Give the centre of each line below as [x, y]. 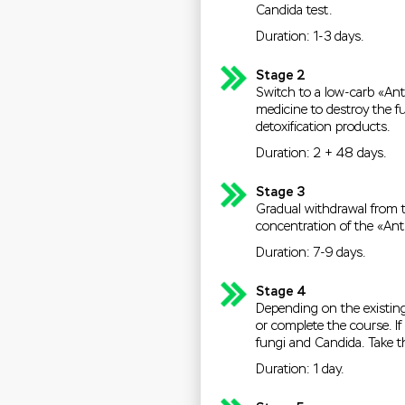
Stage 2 [280, 76]
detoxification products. [322, 127]
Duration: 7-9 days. [310, 253]
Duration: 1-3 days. [309, 37]
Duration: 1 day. [299, 370]
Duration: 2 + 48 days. [320, 154]
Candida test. [293, 11]
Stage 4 [281, 292]
